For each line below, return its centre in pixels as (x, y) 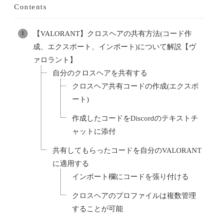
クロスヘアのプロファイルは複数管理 (134, 195)
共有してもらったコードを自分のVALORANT (127, 150)
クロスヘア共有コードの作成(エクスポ (135, 86)
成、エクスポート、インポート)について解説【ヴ (115, 46)
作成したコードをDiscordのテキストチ (135, 118)
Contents (30, 7)
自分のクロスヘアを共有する (100, 73)
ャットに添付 (94, 131)
